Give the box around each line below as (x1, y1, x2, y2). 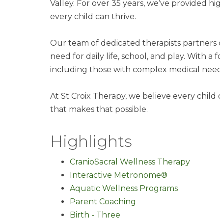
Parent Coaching (70, 197, 136, 206)
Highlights (50, 132, 132, 151)
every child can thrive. (50, 12, 136, 21)
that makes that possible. (50, 105, 148, 114)
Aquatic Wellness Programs (70, 184, 178, 193)
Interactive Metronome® (70, 170, 167, 180)
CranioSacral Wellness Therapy (70, 157, 190, 166)
